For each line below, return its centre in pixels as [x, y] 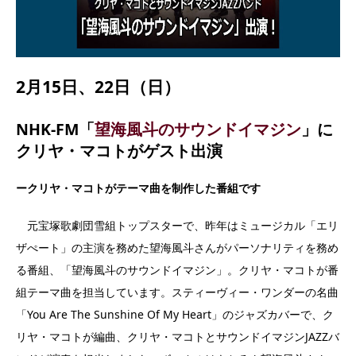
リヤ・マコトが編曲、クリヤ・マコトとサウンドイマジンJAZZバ [178, 336]
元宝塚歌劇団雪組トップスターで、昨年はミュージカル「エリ [177, 225]
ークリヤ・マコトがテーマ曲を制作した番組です [138, 188]
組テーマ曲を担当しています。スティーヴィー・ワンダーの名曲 [177, 292]
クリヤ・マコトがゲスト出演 [119, 150]
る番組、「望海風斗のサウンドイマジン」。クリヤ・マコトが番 [177, 269]
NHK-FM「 [55, 129]
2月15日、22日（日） [98, 87]
